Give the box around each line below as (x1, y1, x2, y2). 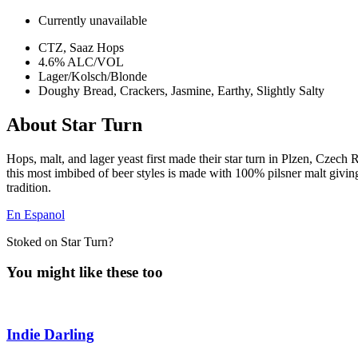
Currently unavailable (38, 13, 147, 27)
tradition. (6, 180, 51, 194)
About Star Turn (6, 113, 142, 135)
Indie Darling (6, 325, 94, 343)
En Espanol (6, 207, 65, 221)
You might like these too (6, 264, 163, 281)
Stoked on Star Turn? (6, 234, 113, 249)
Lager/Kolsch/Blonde (38, 69, 147, 83)
